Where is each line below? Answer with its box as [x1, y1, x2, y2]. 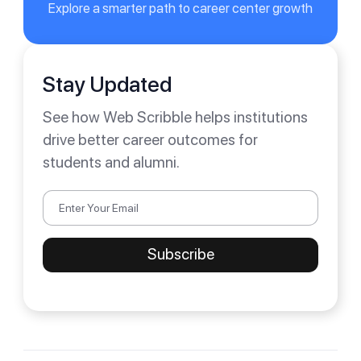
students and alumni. [42, 153, 180, 172]
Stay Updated [42, 71, 172, 97]
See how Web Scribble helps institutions [42, 108, 308, 127]
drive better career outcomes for [42, 131, 258, 150]
